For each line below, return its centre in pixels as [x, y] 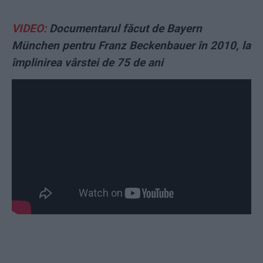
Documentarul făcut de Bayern [124, 29]
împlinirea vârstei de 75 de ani [87, 63]
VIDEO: [29, 29]
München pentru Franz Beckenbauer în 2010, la [131, 46]
